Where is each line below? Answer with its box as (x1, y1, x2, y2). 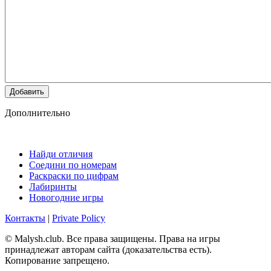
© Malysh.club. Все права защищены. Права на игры (5, 233, 220, 244)
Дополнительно (5, 108, 70, 119)
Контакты (5, 213, 45, 224)
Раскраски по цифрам (29, 171, 119, 181)
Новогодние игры (29, 192, 103, 203)
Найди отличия (29, 149, 93, 160)
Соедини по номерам (29, 160, 117, 171)
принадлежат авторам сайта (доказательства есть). (5, 244, 212, 255)
